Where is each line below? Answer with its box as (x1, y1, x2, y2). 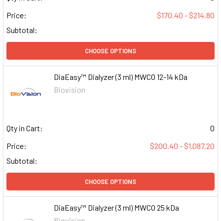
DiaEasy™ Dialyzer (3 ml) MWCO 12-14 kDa (54, 72, 188, 81)
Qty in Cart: (6, 123, 43, 133)
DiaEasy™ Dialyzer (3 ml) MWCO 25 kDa (54, 202, 180, 212)
